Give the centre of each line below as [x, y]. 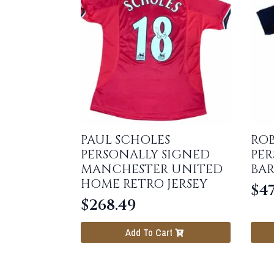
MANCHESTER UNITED [152, 169]
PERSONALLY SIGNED [145, 154]
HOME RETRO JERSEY [144, 183]
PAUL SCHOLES [125, 139]
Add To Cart [149, 233]
